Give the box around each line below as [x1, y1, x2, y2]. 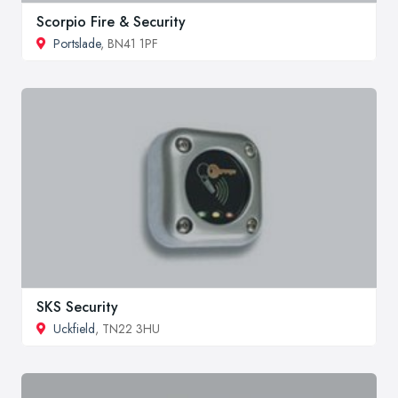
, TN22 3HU [95, 319, 160, 338]
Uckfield [53, 319, 95, 338]
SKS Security [36, 296, 118, 317]
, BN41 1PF [100, 35, 158, 53]
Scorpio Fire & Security [36, 12, 186, 33]
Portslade [53, 35, 100, 53]
